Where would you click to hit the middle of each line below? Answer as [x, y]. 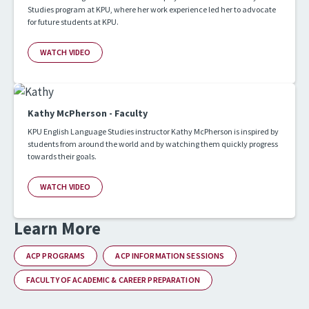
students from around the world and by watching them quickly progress [153, 143]
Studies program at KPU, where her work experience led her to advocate [152, 9]
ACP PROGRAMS [56, 255]
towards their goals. [62, 156]
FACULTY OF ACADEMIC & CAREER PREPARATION [113, 279]
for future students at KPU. [73, 21]
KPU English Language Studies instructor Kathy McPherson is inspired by [153, 131]
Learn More [57, 228]
